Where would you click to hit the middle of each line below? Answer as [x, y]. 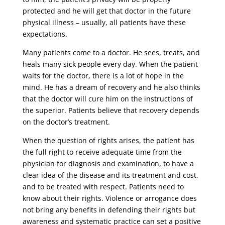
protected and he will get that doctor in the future [106, 11]
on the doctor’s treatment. [66, 122]
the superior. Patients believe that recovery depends [111, 110]
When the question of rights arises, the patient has [108, 141]
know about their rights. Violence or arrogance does [109, 198]
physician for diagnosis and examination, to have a [108, 164]
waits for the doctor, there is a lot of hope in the [103, 76]
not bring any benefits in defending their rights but [109, 210]
